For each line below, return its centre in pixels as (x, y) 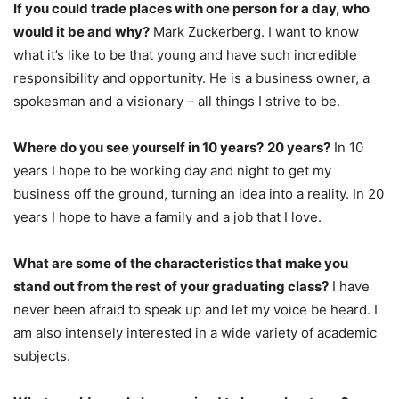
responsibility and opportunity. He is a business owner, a (191, 77)
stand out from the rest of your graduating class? (171, 286)
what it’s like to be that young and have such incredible (185, 54)
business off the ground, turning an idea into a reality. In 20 (199, 193)
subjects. (42, 355)
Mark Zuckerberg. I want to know (254, 31)
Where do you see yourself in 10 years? (138, 147)
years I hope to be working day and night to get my (172, 170)
